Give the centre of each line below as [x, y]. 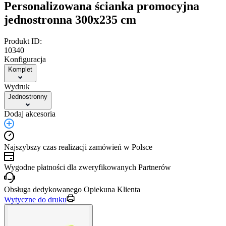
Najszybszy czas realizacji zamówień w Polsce [78, 147]
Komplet [20, 69]
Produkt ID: [23, 41]
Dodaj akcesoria [30, 114]
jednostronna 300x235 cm [70, 19]
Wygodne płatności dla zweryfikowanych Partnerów [88, 167]
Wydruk [17, 86]
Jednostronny [28, 96]
